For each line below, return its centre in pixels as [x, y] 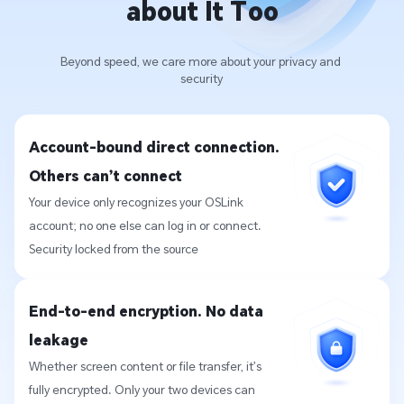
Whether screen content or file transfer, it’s [145, 367]
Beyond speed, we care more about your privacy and [200, 62]
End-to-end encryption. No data [146, 311]
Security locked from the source [114, 249]
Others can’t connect [106, 176]
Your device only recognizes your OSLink [136, 202]
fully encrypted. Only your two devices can [142, 390]
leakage [59, 340]
